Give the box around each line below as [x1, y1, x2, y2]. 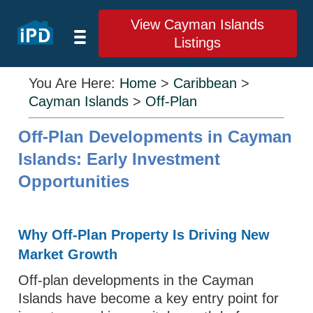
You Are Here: [29, 75, 120, 91]
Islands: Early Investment [18, 150, 221, 168]
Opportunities [18, 172, 130, 191]
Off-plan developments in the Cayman [18, 272, 254, 288]
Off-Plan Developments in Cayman [18, 127, 293, 146]
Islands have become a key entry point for [18, 291, 279, 306]
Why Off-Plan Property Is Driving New [18, 227, 270, 242]
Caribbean [173, 75, 238, 91]
